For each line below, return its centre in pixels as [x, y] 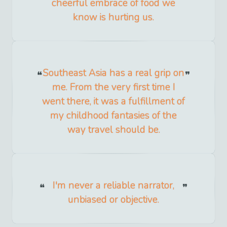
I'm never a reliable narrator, [113, 186]
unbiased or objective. [113, 200]
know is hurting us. [113, 17]
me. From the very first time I [113, 87]
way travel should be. [113, 130]
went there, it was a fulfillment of [113, 102]
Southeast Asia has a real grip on [113, 73]
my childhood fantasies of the [113, 116]
